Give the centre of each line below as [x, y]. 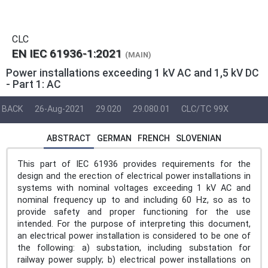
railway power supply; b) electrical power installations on [134, 260]
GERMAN [114, 138]
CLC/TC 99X [205, 109]
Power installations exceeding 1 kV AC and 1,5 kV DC [133, 73]
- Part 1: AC [33, 84]
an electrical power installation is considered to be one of [134, 236]
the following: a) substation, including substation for [134, 248]
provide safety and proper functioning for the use [134, 212]
